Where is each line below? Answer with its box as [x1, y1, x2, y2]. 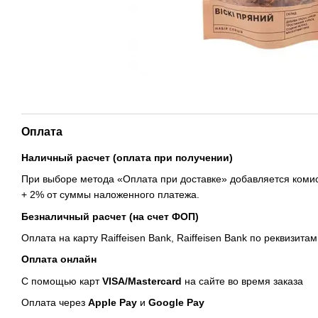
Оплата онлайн [21, 253, 97, 265]
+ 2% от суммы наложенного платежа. [21, 189, 199, 201]
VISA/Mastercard [102, 275, 182, 287]
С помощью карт [21, 275, 102, 287]
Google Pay [148, 297, 204, 309]
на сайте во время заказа [182, 275, 303, 287]
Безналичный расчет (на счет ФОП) [21, 210, 199, 222]
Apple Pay [88, 297, 137, 309]
